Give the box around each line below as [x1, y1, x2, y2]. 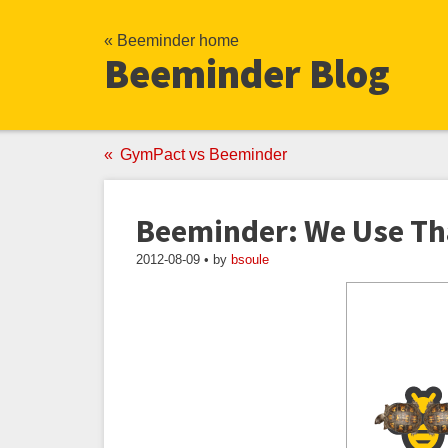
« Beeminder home [104, 32, 239, 49]
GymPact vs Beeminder [120, 146, 287, 163]
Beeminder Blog [104, 49, 390, 99]
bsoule [231, 252, 269, 267]
